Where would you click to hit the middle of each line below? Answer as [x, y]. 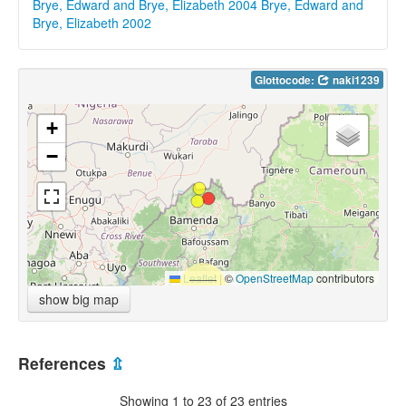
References [64, 363]
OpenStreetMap [275, 278]
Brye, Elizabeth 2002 [92, 22]
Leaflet [198, 278]
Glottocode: [286, 81]
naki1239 [355, 81]
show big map [79, 300]
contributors [344, 278]
